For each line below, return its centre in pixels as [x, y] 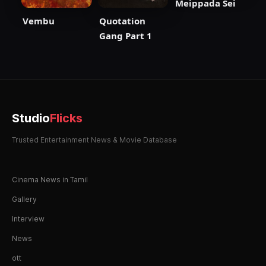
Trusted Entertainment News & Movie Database [94, 140]
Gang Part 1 [125, 35]
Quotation [122, 20]
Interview [28, 218]
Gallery [24, 199]
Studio [31, 118]
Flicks [66, 118]
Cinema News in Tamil [50, 179]
